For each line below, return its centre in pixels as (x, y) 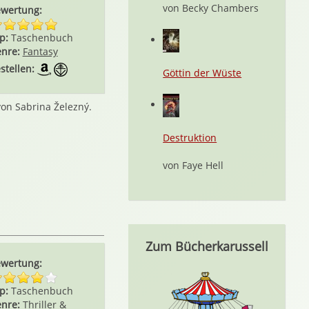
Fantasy (40, 51)
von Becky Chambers (211, 8)
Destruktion (190, 138)
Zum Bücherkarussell (207, 246)
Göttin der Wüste (202, 73)
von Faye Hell (193, 165)
